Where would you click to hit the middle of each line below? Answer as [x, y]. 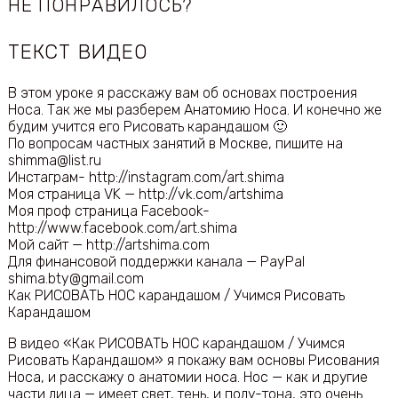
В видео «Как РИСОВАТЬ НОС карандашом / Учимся [176, 343]
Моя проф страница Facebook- [108, 211]
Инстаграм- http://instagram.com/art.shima [146, 177]
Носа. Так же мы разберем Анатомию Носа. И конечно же [195, 109]
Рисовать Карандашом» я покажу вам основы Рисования [193, 360]
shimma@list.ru [54, 160]
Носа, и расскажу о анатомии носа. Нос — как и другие [187, 377]
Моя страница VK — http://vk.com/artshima [145, 194]
